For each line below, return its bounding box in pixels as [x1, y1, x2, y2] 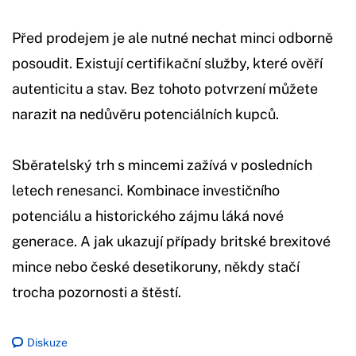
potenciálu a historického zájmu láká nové [12, 207, 284, 224]
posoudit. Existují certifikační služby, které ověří [12, 54, 323, 72]
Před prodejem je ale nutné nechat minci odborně [12, 29, 333, 46]
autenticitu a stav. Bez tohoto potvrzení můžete [12, 79, 318, 97]
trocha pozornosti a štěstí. [12, 283, 181, 300]
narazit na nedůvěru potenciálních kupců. [12, 105, 279, 122]
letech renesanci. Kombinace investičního [12, 181, 280, 199]
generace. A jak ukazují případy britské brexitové [12, 232, 331, 250]
